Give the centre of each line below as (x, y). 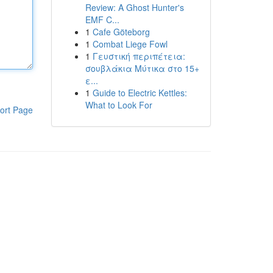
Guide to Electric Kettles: (140, 93)
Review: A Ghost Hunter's (134, 7)
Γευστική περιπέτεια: (139, 56)
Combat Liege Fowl (130, 44)
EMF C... (102, 19)
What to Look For (119, 105)
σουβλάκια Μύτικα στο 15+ (142, 68)
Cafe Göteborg (121, 32)
